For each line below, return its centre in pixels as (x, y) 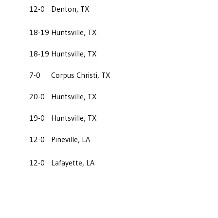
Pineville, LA (71, 139)
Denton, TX (70, 9)
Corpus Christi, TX (81, 75)
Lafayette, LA (73, 162)
